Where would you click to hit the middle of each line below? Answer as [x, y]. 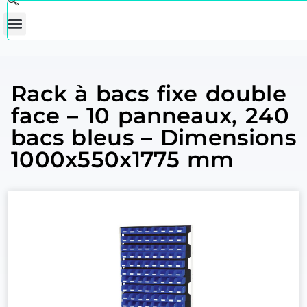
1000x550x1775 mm [122, 159]
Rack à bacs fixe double [148, 94]
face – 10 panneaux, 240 [150, 115]
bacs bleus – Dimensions [153, 137]
